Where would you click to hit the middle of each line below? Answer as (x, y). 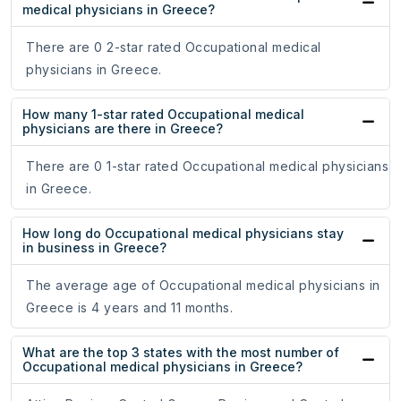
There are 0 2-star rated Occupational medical (174, 47)
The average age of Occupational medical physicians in (203, 286)
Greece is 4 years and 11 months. (129, 308)
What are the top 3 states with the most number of (181, 353)
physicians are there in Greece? (123, 129)
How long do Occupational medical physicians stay (183, 234)
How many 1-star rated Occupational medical (163, 115)
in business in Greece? (94, 248)
